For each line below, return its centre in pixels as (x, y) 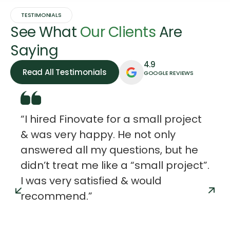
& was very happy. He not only (98, 134)
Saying (34, 50)
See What (45, 32)
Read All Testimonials (65, 72)
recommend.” (56, 196)
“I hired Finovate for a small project (111, 119)
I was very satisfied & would (91, 180)
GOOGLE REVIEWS (169, 73)
